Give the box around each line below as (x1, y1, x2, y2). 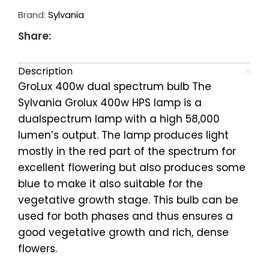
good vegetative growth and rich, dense (18, 225, 229, 240)
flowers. (18, 241, 57, 256)
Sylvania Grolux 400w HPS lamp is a (18, 95, 202, 110)
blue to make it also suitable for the (18, 176, 203, 191)
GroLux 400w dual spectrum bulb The (18, 79, 211, 94)
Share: (18, 28, 51, 43)
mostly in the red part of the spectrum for (18, 144, 236, 159)
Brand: (18, 8, 48, 21)
